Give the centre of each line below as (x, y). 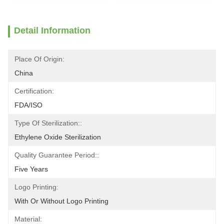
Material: (28, 219)
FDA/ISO (28, 105)
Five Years (31, 169)
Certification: (34, 91)
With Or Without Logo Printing (61, 201)
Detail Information (52, 30)
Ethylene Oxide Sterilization (58, 137)
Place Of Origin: (39, 59)
